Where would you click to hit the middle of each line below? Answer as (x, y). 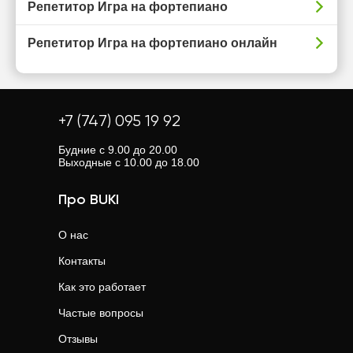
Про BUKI (89, 200)
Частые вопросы (101, 313)
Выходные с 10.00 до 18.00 (129, 162)
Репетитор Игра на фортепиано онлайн (152, 43)
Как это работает (102, 287)
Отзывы (78, 339)
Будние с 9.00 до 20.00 (118, 150)
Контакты (82, 261)
